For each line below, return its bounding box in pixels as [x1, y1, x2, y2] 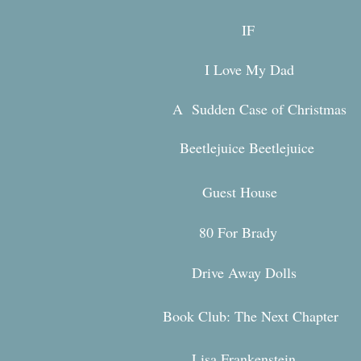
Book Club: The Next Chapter [163, 306, 338, 326]
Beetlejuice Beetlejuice [180, 138, 314, 157]
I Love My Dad [205, 60, 294, 79]
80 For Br [199, 222, 256, 242]
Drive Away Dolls [192, 263, 297, 282]
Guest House [202, 182, 277, 201]
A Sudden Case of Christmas [172, 99, 346, 118]
